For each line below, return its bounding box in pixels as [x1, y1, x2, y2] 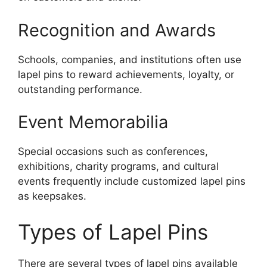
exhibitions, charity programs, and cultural [18, 160, 219, 173]
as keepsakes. [18, 190, 86, 203]
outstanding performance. [18, 83, 142, 95]
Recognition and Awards [18, 19, 216, 41]
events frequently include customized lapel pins [18, 175, 246, 188]
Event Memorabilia [18, 111, 168, 133]
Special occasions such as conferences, [18, 145, 208, 158]
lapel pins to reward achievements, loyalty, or [18, 68, 234, 80]
